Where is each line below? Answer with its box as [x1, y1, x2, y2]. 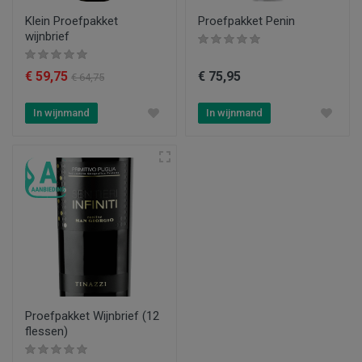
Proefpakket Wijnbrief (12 [25, 308, 159, 323]
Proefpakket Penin [198, 13, 295, 28]
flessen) [25, 323, 68, 339]
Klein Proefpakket [25, 13, 118, 28]
